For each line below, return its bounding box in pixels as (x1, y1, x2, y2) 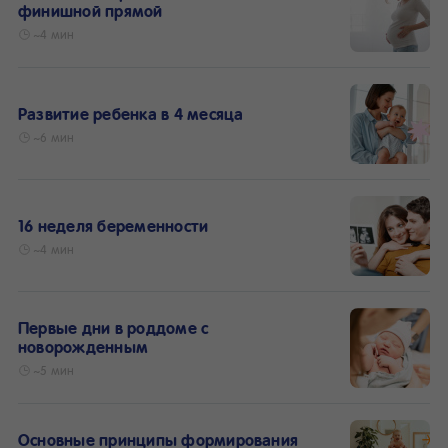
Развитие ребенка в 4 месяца (18, 102, 244, 124)
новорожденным (18, 336, 149, 358)
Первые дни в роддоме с (18, 317, 209, 339)
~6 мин (33, 128, 75, 145)
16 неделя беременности (18, 214, 209, 236)
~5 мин (33, 362, 75, 379)
